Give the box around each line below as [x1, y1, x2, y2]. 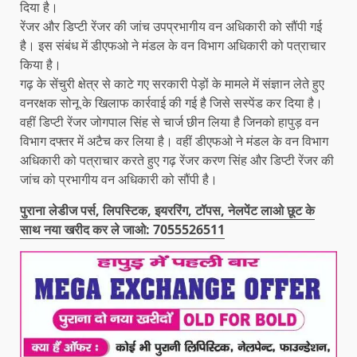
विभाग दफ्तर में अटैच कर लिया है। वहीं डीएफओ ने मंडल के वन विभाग [20, 131, 328, 150]
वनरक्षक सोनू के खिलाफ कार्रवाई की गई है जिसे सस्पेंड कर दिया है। [20, 93, 323, 112]
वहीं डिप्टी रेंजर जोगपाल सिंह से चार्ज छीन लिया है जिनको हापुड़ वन [20, 112, 319, 131]
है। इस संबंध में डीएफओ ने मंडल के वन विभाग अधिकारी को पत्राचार [20, 36, 326, 54]
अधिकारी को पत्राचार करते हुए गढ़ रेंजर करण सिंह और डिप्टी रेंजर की [20, 151, 334, 169]
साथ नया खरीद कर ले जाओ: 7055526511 [20, 220, 225, 238]
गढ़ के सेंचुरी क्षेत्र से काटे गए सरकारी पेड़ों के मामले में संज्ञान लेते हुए [20, 74, 324, 92]
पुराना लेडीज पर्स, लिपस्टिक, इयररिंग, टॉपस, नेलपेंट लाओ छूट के [20, 201, 315, 219]
